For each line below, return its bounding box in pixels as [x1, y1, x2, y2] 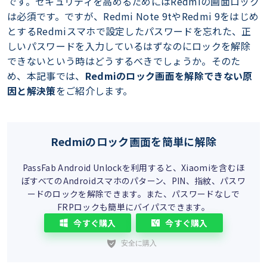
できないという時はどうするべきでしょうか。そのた [7, 54, 241, 68]
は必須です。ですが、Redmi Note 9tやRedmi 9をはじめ [7, 9, 259, 23]
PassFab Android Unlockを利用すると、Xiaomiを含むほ [22, 162, 245, 173]
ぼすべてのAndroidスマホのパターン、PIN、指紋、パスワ [21, 175, 246, 187]
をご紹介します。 [55, 83, 133, 98]
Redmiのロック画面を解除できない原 [85, 69, 253, 83]
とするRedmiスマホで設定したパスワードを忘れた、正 [7, 24, 252, 38]
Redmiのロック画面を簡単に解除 [50, 133, 217, 149]
